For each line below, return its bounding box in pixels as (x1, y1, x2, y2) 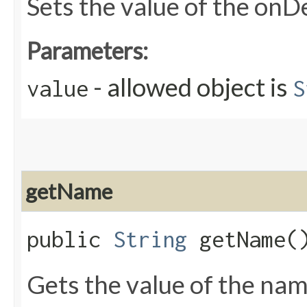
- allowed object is (88, 72, 293, 103)
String (113, 226, 187, 253)
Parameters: (27, 36, 148, 65)
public (27, 226, 113, 253)
